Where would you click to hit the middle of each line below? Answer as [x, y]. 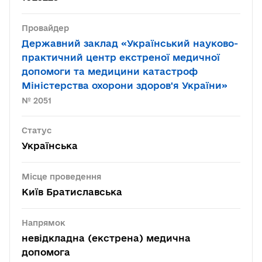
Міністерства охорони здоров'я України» [125, 85]
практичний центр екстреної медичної [121, 57]
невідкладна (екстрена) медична [106, 238]
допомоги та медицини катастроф [110, 71]
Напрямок [44, 223]
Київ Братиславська [72, 192]
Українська [50, 146]
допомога [46, 252]
